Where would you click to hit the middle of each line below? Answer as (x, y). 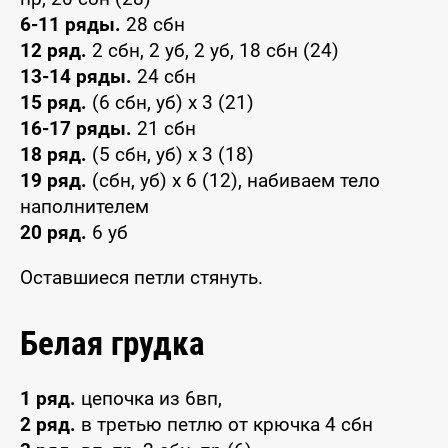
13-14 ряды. (76, 77)
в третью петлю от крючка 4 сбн (224, 424)
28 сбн (153, 25)
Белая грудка (112, 344)
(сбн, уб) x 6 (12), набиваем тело (233, 181)
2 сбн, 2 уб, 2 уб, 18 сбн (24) (213, 51)
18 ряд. (53, 155)
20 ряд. (53, 233)
